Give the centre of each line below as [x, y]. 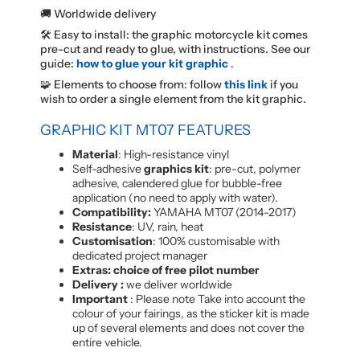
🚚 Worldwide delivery [98, 13]
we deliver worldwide [178, 284]
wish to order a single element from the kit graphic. [173, 98]
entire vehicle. [107, 342]
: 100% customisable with [216, 241]
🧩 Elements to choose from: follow [132, 84]
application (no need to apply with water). [175, 197]
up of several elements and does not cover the [188, 327]
